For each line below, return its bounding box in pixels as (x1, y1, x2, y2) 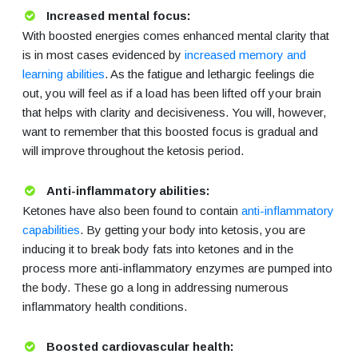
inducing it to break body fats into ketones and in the (22, 242, 293, 257)
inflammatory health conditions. (22, 300, 187, 314)
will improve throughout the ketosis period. (22, 144, 244, 158)
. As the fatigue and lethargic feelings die (105, 67, 314, 82)
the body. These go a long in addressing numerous (22, 280, 288, 295)
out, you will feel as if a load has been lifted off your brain (22, 86, 321, 101)
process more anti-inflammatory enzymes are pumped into (22, 261, 332, 276)
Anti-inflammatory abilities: (46, 184, 210, 198)
